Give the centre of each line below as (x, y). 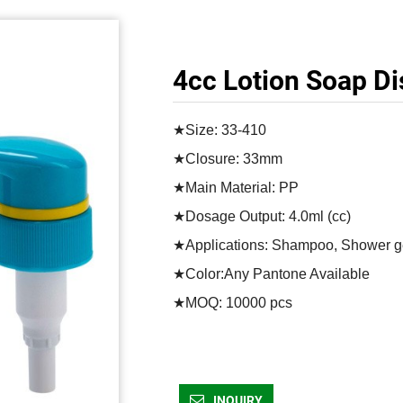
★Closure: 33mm (228, 159)
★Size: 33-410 (219, 130)
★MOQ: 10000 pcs (304, 303)
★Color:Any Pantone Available (271, 274)
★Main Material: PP (236, 188)
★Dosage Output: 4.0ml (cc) (262, 216)
